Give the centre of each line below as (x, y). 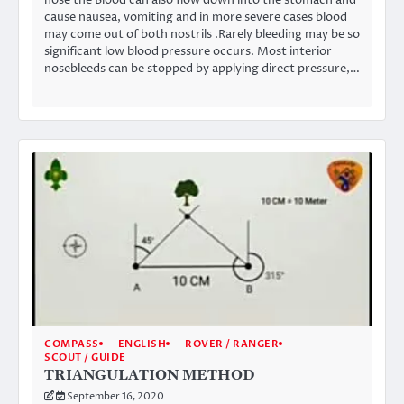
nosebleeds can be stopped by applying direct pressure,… (202, 68)
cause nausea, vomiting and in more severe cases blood (196, 17)
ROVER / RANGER (232, 344)
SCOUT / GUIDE (85, 357)
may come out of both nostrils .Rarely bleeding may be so (202, 34)
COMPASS (72, 344)
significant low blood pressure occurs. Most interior (188, 51)
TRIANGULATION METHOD (149, 375)
